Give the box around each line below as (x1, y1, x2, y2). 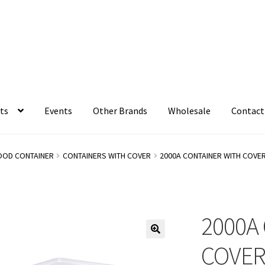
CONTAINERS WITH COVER (62, 150, 151, 161)
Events (44, 105, 73, 117)
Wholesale (168, 105, 211, 117)
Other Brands (93, 105, 148, 117)
